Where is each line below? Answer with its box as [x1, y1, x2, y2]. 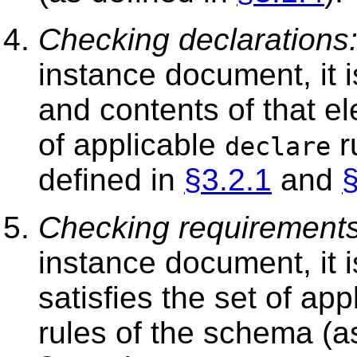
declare [225, 131, 331, 161]
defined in [38, 162, 184, 197]
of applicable [38, 127, 225, 162]
